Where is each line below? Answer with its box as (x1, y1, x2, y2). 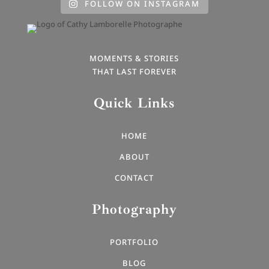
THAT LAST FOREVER (92, 66, 177, 77)
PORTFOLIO (110, 237, 159, 248)
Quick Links (94, 94, 175, 112)
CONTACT (115, 172, 154, 184)
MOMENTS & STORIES (89, 53, 180, 64)
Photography (91, 201, 177, 219)
